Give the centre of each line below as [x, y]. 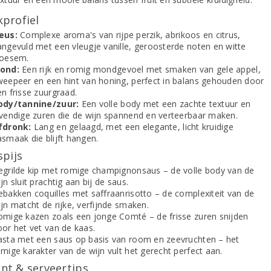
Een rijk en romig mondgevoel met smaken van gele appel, [140, 69]
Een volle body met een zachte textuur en [165, 104]
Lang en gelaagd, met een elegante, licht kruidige [132, 127]
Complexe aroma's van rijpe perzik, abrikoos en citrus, [129, 35]
